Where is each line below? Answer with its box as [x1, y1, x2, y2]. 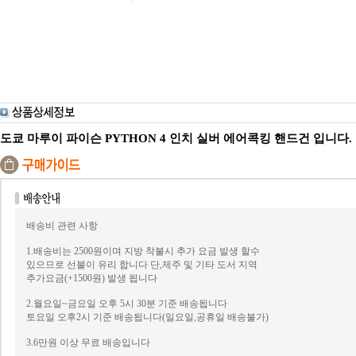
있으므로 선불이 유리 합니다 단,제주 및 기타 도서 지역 [25, 259, 257, 270]
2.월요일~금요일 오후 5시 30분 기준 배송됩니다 [25, 298, 227, 309]
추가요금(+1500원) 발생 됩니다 [25, 273, 157, 284]
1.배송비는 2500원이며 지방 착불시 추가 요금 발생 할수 [25, 246, 260, 257]
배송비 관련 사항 [25, 220, 98, 231]
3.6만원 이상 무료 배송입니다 [25, 337, 150, 348]
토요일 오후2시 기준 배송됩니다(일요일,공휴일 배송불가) [25, 311, 269, 323]
